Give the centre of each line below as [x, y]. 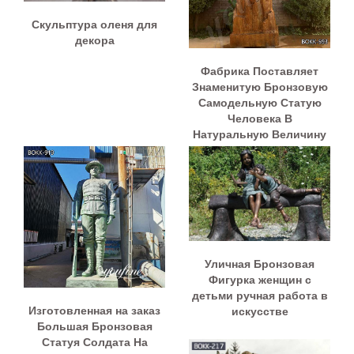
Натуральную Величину [260, 135]
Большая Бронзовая [94, 327]
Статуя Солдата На [94, 343]
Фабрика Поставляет [260, 72]
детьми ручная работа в [260, 295]
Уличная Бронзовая [260, 264]
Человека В [260, 119]
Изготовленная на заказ [94, 311]
